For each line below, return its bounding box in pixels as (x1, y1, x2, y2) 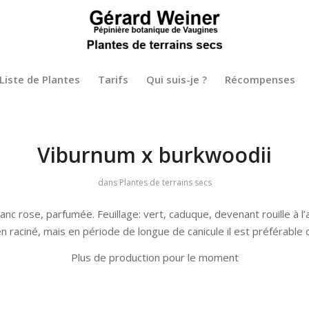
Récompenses (225, 72, 296, 86)
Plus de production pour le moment (70, 250, 239, 264)
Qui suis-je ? (146, 72, 208, 86)
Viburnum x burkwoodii (37, 141, 272, 169)
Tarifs (98, 72, 129, 86)
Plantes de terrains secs (119, 177, 212, 188)
